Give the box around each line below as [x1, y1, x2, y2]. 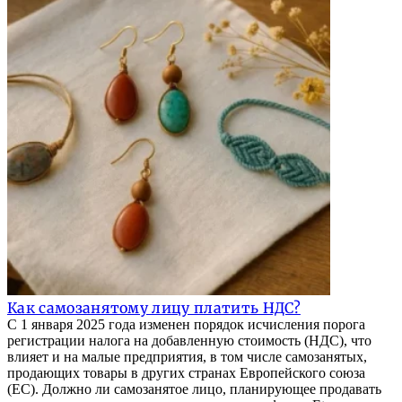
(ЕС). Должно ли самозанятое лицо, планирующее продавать [7, 381, 381, 398]
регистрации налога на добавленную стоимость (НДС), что [7, 333, 371, 349]
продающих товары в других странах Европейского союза [7, 365, 365, 381]
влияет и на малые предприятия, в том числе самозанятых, [7, 349, 367, 365]
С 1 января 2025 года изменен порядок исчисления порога [7, 317, 365, 333]
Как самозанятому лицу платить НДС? [7, 299, 301, 318]
